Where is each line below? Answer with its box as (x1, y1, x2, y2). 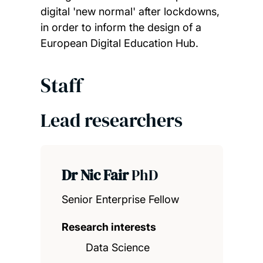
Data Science (86, 241, 150, 254)
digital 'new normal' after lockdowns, (40, 5, 220, 18)
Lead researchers (40, 107, 183, 134)
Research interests (61, 221, 156, 234)
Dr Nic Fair (61, 165, 131, 186)
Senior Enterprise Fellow (61, 193, 179, 206)
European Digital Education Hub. (40, 37, 198, 50)
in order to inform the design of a (40, 21, 201, 34)
